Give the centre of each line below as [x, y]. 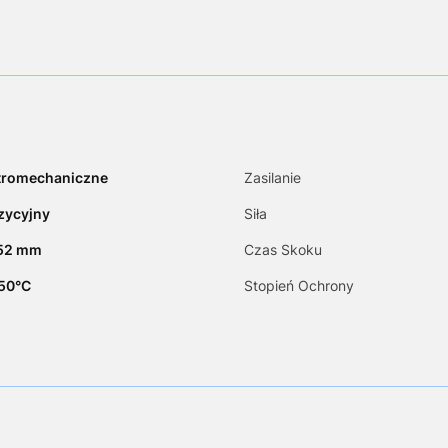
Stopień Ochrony [299, 286]
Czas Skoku [283, 250]
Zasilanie [272, 178]
